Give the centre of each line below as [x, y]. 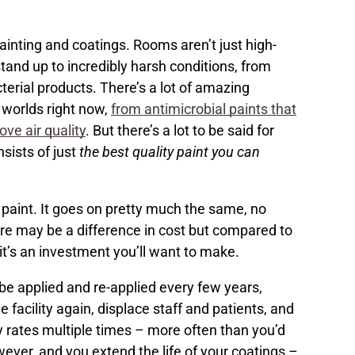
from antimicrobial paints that [204, 109]
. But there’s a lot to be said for [180, 131]
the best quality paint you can [170, 152]
